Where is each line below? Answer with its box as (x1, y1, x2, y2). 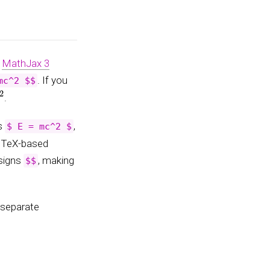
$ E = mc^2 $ (7, 121, 72, 132)
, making (38, 154, 74, 167)
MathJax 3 (2, 57, 49, 69)
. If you (37, 74, 67, 86)
